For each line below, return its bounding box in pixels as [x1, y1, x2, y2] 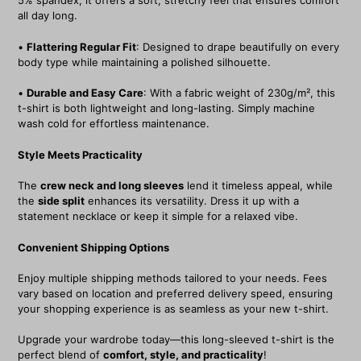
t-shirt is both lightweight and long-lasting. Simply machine [18, 102, 315, 115]
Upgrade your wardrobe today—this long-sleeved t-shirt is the [18, 333, 334, 346]
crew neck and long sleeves [40, 179, 184, 193]
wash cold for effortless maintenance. [18, 117, 210, 131]
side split [38, 194, 85, 208]
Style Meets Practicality [18, 147, 143, 161]
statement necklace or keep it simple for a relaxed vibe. [18, 210, 298, 223]
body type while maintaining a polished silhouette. [18, 55, 271, 68]
